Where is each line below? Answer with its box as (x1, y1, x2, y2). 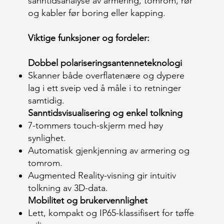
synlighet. (28, 132, 66, 143)
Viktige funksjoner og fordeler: (28, 32, 149, 43)
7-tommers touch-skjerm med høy (28, 120, 163, 131)
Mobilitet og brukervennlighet (28, 195, 147, 206)
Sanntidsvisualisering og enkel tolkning (28, 107, 182, 118)
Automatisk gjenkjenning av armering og (28, 145, 189, 156)
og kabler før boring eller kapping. (28, 7, 165, 18)
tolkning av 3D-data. (28, 182, 108, 193)
